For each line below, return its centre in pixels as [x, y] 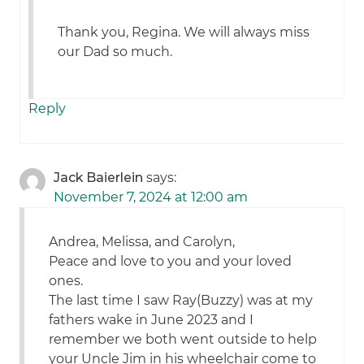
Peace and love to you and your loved [171, 262]
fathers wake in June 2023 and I [152, 320]
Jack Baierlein [99, 178]
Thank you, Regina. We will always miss [184, 32]
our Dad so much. [115, 52]
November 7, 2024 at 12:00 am [151, 197]
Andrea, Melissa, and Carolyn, [142, 242]
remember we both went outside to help [183, 340]
